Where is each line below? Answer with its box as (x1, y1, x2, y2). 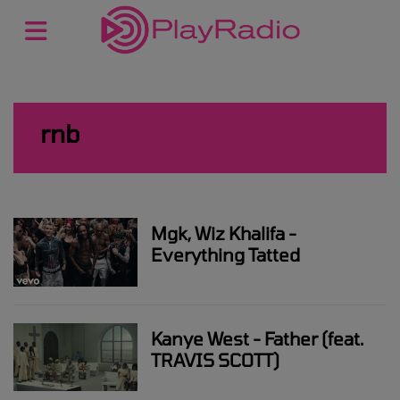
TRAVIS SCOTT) (151, 348, 280, 371)
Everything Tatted (151, 244, 301, 265)
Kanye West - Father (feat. (151, 327, 364, 349)
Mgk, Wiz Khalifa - (151, 222, 297, 244)
